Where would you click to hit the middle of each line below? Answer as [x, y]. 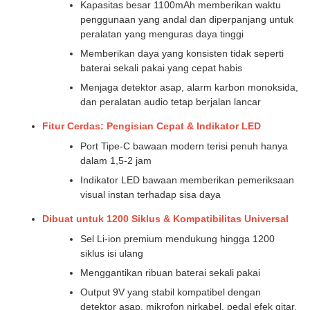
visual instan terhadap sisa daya [151, 194]
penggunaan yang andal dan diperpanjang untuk [187, 19]
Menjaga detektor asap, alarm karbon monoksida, [189, 87]
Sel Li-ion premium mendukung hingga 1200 [177, 239]
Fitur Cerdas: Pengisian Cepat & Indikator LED [152, 126]
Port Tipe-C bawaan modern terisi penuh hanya [184, 146]
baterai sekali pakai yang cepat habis [161, 68]
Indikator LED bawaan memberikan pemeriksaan [187, 180]
